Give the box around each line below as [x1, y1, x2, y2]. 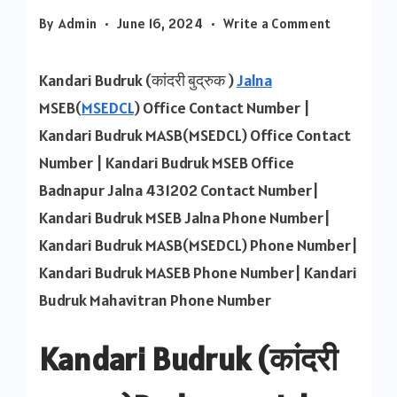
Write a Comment [223, 15, 331, 32]
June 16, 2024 [117, 15, 204, 32]
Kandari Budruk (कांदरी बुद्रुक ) [39, 70, 237, 90]
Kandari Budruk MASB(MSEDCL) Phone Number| [39, 235, 358, 255]
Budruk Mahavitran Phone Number [39, 290, 271, 310]
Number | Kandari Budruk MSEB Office [39, 152, 294, 173]
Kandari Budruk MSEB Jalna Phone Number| [39, 207, 331, 228]
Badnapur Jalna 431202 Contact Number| [39, 180, 319, 200]
